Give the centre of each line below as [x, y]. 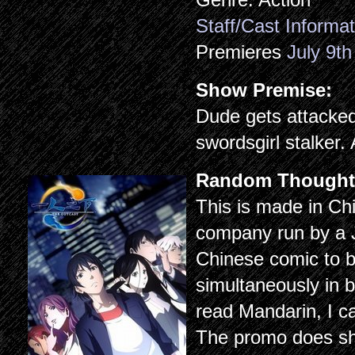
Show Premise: [267, 90]
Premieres [242, 52]
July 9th [320, 52]
